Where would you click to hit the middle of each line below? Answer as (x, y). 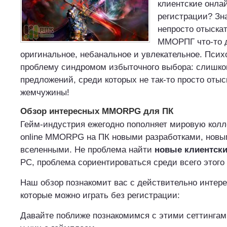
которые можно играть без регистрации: (100, 195)
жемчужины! (45, 92)
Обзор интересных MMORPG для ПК (97, 111)
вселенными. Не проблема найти (87, 150)
